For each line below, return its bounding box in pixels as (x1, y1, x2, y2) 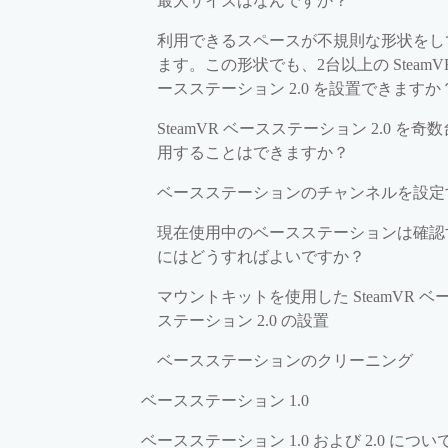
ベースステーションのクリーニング (157, 351, 413, 369)
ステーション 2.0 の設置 (157, 311, 329, 329)
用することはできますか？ (157, 143, 349, 161)
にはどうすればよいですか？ (157, 247, 365, 265)
